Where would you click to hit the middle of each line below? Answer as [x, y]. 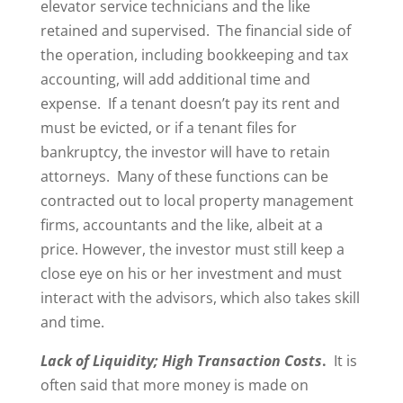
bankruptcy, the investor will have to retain [185, 152]
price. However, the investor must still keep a [192, 249]
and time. [72, 322]
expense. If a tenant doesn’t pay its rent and [190, 103]
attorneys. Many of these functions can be [184, 176]
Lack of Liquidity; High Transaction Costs [181, 361]
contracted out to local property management [197, 201]
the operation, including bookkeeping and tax [194, 55]
